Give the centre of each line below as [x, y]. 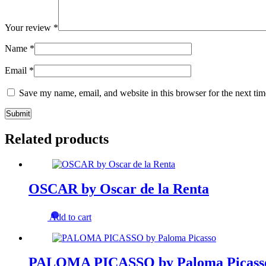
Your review [29, 27]
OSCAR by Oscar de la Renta [119, 189]
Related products [57, 139]
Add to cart [70, 217]
